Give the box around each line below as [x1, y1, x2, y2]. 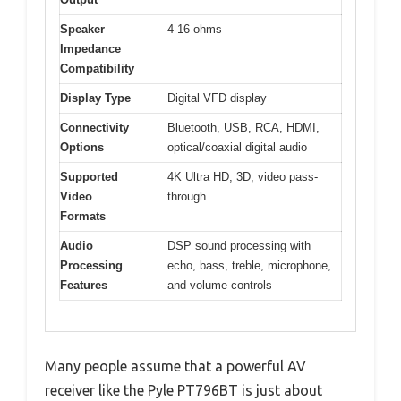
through [167, 189, 206, 203]
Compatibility [60, 61, 134, 75]
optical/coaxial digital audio [167, 140, 307, 154]
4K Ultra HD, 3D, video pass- [167, 169, 318, 183]
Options [60, 140, 104, 154]
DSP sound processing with [167, 238, 311, 252]
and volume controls [167, 277, 272, 292]
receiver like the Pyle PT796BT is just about [45, 382, 322, 399]
